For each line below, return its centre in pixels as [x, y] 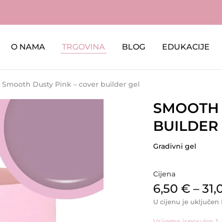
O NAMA [28, 47]
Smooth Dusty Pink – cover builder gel [71, 84]
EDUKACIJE [186, 47]
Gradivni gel [174, 146]
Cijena [164, 174]
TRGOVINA [83, 47]
